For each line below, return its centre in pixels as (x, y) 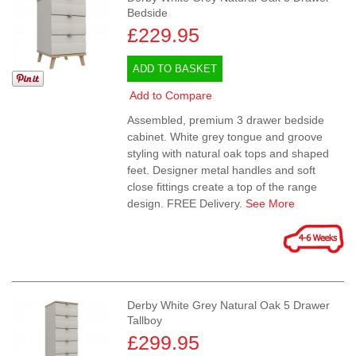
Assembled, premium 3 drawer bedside (226, 120)
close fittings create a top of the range (222, 187)
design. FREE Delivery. (187, 204)
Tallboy (145, 321)
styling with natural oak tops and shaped (228, 154)
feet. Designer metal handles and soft (222, 170)
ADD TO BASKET (175, 69)
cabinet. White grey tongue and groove (225, 137)
